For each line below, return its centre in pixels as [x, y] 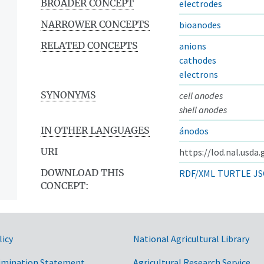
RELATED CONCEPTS [89, 45]
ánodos [194, 131]
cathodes [198, 60]
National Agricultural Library [191, 238]
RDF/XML [197, 173]
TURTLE [234, 173]
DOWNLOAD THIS [82, 172]
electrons [199, 74]
